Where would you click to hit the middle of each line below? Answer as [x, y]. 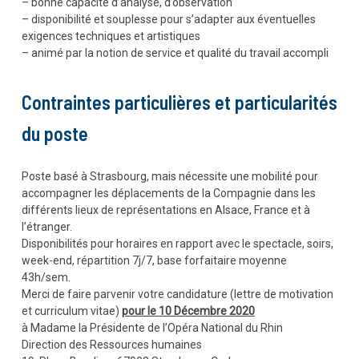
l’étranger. [46, 227]
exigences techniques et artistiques [111, 36]
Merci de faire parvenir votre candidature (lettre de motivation [177, 294]
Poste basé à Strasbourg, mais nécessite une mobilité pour [169, 176]
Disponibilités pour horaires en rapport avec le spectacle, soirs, [177, 244]
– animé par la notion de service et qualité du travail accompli [175, 53]
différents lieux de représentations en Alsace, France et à [165, 210]
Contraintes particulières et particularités [179, 102]
